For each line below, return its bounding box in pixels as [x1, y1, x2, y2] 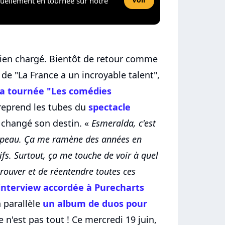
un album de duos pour [43, 197, 147, 210]
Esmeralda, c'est [91, 117, 156, 130]
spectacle [88, 101, 131, 114]
